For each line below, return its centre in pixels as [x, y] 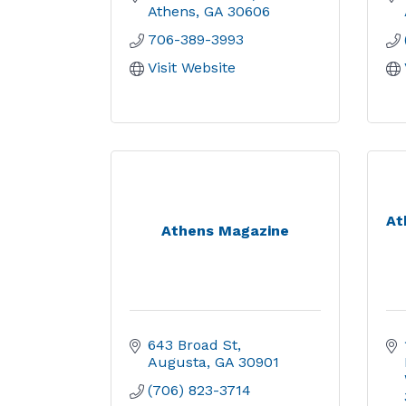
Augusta [177, 362]
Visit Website [192, 68]
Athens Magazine [225, 231]
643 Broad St [193, 345]
